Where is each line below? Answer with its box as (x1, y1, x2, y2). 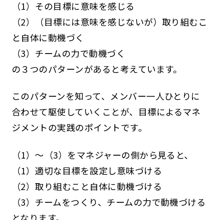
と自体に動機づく (11, 30, 84, 44)
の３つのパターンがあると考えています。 (11, 62, 182, 75)
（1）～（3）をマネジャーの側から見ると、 (11, 148, 193, 162)
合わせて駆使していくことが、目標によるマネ (11, 105, 201, 118)
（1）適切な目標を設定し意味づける (11, 164, 163, 177)
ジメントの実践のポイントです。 (11, 121, 147, 134)
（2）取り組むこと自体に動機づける (11, 180, 163, 193)
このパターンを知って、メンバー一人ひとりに (11, 89, 200, 103)
